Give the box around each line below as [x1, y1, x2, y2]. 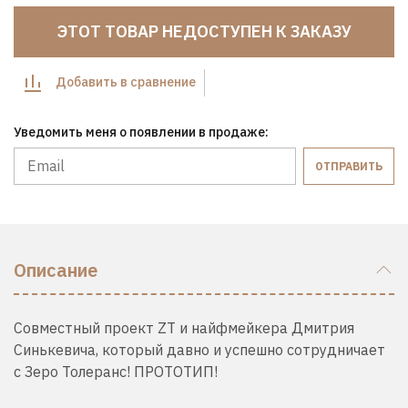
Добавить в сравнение [56, 74, 196, 91]
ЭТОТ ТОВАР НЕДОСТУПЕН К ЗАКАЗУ [56, 20, 352, 42]
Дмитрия [291, 319, 354, 338]
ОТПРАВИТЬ [315, 158, 382, 173]
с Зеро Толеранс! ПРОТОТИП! [14, 362, 218, 382]
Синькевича [14, 341, 96, 360]
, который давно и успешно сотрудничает [96, 341, 385, 360]
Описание [14, 258, 97, 283]
